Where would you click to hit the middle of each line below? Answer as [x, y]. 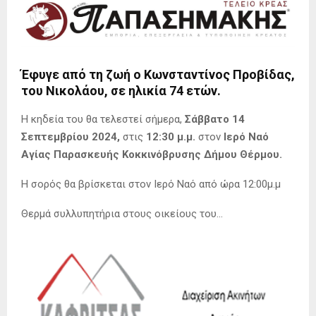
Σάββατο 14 [213, 120]
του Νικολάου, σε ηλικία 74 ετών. [121, 91]
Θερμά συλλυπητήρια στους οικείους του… [122, 214]
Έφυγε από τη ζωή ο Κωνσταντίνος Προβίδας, [158, 75]
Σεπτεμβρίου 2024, [71, 137]
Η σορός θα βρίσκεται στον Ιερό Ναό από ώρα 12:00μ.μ [151, 184]
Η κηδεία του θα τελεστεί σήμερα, [102, 120]
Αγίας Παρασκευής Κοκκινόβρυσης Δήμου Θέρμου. [152, 155]
